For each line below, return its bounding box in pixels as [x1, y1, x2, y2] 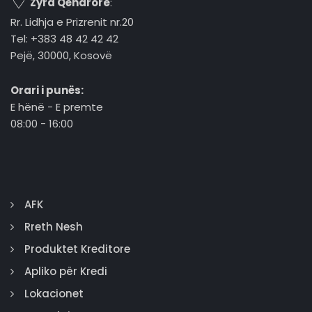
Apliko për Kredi [24, 264, 107, 279]
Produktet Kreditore [24, 242, 130, 256]
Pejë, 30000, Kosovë [10, 48, 112, 63]
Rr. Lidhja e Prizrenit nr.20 [10, 15, 134, 29]
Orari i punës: [10, 83, 84, 97]
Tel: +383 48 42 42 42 [10, 31, 118, 46]
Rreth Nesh [24, 219, 83, 234]
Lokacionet [24, 286, 84, 301]
